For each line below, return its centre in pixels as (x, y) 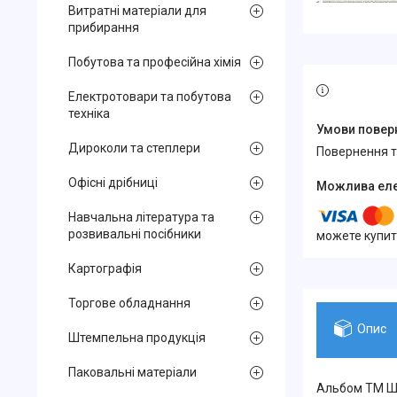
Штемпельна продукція (137, 338)
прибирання (104, 27)
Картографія (105, 269)
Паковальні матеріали (132, 372)
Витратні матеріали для (137, 11)
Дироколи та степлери (134, 148)
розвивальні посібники (135, 234)
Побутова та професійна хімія (155, 62)
